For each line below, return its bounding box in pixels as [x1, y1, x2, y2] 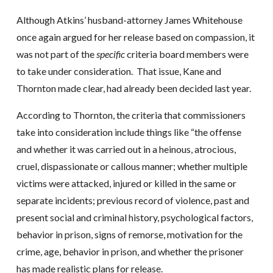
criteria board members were [124, 48, 249, 60]
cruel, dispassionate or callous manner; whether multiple [16, 160, 247, 172]
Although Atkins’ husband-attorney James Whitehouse [16, 14, 243, 26]
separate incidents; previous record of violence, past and [16, 194, 249, 206]
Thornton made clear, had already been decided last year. [16, 82, 251, 94]
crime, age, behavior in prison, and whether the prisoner [16, 246, 244, 257]
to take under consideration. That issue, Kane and [16, 65, 221, 77]
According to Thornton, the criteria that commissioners [16, 109, 246, 121]
